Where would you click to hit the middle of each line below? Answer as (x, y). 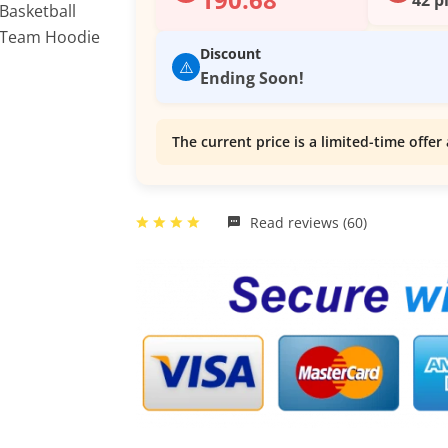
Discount (230, 54)
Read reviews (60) (306, 223)
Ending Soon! (252, 78)
